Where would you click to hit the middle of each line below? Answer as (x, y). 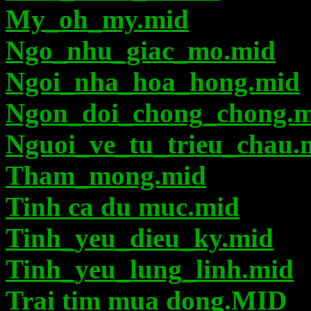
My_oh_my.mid (97, 19)
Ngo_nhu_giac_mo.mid (141, 50)
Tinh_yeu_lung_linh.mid (150, 269)
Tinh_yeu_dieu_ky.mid (140, 238)
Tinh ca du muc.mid (123, 207)
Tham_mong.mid (106, 175)
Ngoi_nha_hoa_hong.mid (153, 82)
